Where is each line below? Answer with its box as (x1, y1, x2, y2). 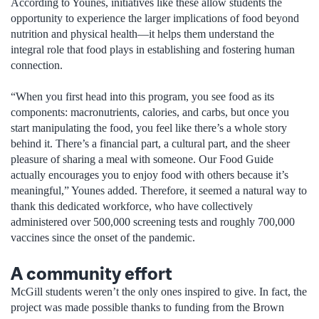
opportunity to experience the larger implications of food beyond (11, 12, 299, 25)
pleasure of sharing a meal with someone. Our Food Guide (11, 153, 273, 166)
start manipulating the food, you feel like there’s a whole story (11, 122, 287, 135)
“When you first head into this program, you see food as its (11, 90, 274, 103)
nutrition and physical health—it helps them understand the (11, 28, 274, 41)
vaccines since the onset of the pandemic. (11, 231, 195, 244)
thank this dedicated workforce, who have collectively (11, 200, 253, 213)
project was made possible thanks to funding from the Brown (11, 300, 284, 313)
